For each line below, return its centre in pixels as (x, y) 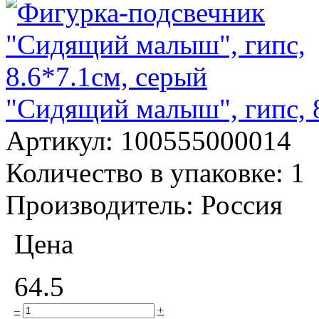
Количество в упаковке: (148, 172)
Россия (242, 204)
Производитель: (103, 204)
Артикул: (63, 140)
